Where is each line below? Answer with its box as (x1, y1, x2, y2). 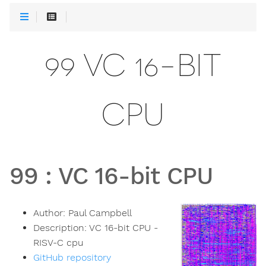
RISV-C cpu (33, 237, 83, 249)
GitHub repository (33, 252, 111, 264)
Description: (33, 222, 89, 234)
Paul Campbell (68, 207, 132, 219)
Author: (33, 207, 68, 219)
